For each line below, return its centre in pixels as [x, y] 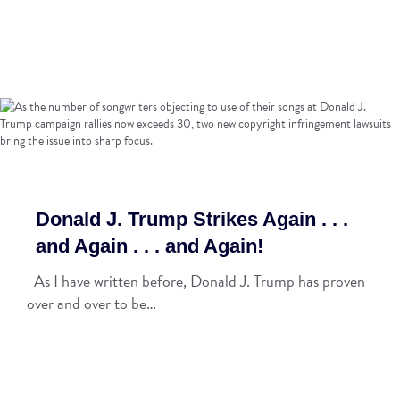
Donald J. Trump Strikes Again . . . [192, 219]
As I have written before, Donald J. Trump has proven [196, 281]
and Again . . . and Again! [150, 246]
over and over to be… [92, 303]
